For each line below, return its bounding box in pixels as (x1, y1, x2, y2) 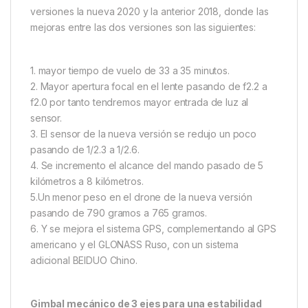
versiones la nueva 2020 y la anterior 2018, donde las (30, 5, 269, 18)
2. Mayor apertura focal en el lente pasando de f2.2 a (30, 80, 267, 93)
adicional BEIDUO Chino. (30, 254, 137, 267)
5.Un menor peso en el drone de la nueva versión (30, 191, 252, 203)
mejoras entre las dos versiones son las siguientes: (30, 21, 256, 34)
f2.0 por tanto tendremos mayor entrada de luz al (30, 96, 249, 109)
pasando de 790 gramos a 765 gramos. (30, 207, 208, 219)
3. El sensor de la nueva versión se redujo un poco (30, 128, 256, 140)
